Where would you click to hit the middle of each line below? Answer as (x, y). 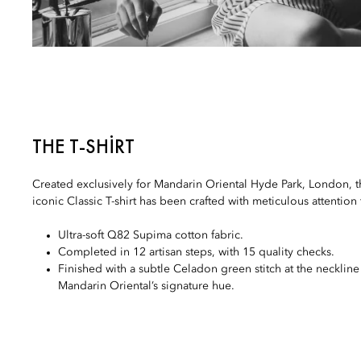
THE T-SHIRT (83, 146)
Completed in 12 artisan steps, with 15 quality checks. (196, 252)
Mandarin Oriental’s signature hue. (146, 286)
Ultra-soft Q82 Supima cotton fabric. (151, 235)
